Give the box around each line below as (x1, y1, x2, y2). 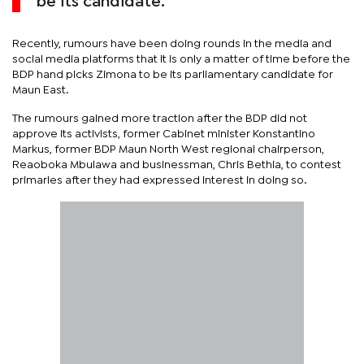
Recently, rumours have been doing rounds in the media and (12, 38, 331, 49)
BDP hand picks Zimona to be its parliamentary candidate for (12, 69, 333, 80)
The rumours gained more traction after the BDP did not (12, 113, 307, 123)
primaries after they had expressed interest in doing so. (12, 175, 307, 185)
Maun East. (12, 84, 69, 95)
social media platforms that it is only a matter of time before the (12, 54, 350, 64)
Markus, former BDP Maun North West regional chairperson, (12, 144, 324, 154)
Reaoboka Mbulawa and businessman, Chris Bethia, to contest (12, 159, 341, 170)
